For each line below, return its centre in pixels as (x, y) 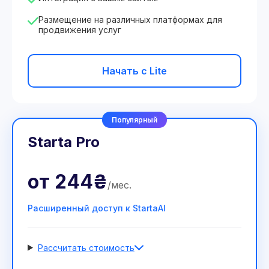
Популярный (134, 120)
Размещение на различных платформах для (130, 20)
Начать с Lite (134, 71)
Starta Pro (64, 142)
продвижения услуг (80, 30)
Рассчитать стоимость (86, 248)
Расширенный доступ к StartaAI (97, 208)
